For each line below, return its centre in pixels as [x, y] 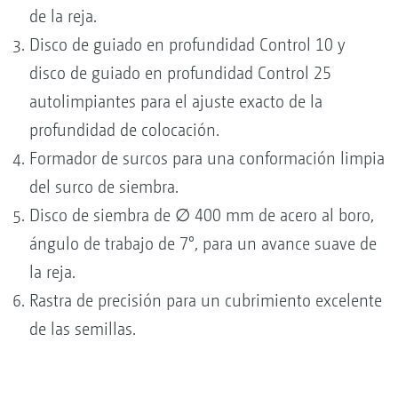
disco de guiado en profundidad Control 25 [180, 73]
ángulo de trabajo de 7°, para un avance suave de [203, 243]
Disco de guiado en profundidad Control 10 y [187, 44]
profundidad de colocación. [124, 130]
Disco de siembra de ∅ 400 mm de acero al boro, [202, 215]
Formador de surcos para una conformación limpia [207, 158]
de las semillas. [83, 329]
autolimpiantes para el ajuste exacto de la [176, 101]
